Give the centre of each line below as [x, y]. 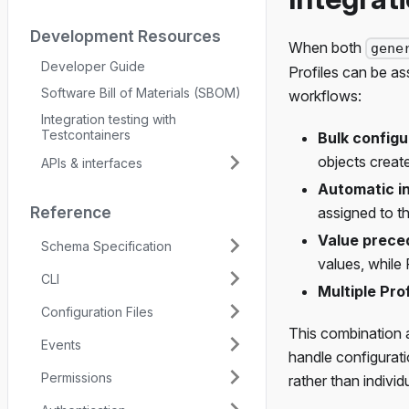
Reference [71, 212]
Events [61, 344]
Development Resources [126, 36]
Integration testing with [109, 119]
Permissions [77, 377]
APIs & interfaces [92, 163]
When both [327, 48]
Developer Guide [93, 66]
